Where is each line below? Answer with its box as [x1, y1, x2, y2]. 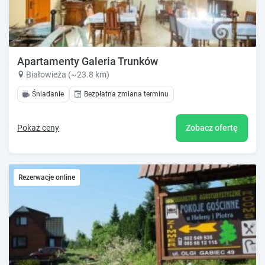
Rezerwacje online [18, 173, 75, 182]
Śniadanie [32, 90, 64, 99]
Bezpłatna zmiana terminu [84, 90, 169, 99]
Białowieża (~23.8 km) [26, 70, 109, 80]
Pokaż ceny [17, 123, 59, 133]
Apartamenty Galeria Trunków [17, 55, 158, 68]
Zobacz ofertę [186, 123, 238, 133]
